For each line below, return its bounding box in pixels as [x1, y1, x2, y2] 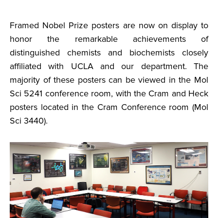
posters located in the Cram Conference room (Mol [10, 102, 208, 112]
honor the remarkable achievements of [10, 34, 208, 44]
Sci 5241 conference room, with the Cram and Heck [10, 88, 208, 99]
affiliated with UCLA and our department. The [10, 61, 208, 72]
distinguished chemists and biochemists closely [10, 47, 208, 58]
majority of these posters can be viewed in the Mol [10, 74, 208, 85]
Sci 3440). [10, 115, 48, 126]
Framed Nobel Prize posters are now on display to [10, 20, 208, 31]
